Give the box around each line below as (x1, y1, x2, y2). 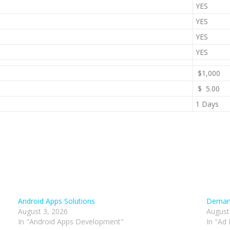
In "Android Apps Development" (18, 217, 124, 226)
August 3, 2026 (18, 206, 68, 216)
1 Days (196, 99, 219, 109)
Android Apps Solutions (18, 196, 95, 206)
